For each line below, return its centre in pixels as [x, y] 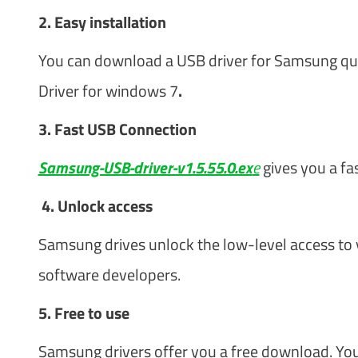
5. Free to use [84, 312]
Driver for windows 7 [108, 90]
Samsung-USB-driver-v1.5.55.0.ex [145, 167]
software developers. [111, 274]
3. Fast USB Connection [117, 129]
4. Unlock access [97, 205]
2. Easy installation [102, 22]
